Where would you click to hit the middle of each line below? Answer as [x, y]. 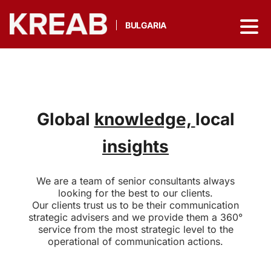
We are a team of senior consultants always [135, 181]
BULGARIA [146, 25]
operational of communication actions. [135, 241]
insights [135, 146]
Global [65, 119]
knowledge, [145, 119]
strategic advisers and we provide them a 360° [135, 217]
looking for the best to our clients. [135, 193]
